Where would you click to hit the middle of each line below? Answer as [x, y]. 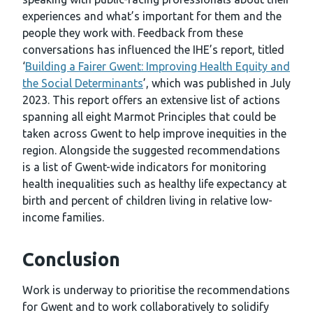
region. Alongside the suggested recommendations [151, 151]
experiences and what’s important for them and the [152, 16]
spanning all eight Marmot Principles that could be [149, 117]
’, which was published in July [217, 83]
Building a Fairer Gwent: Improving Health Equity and [158, 67]
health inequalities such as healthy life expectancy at [154, 184]
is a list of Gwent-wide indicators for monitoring [144, 167]
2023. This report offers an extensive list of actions [151, 100]
